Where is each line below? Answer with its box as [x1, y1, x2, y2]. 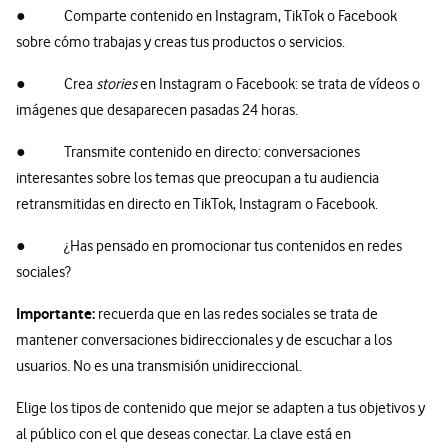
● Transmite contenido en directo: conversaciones [16, 143, 360, 162]
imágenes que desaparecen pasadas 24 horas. [16, 101, 298, 120]
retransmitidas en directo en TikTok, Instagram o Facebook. [16, 195, 378, 214]
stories [96, 75, 137, 94]
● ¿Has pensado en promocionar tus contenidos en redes [16, 237, 402, 256]
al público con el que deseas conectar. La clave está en [16, 425, 351, 444]
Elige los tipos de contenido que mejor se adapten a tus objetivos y [16, 399, 425, 418]
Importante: [16, 304, 98, 324]
